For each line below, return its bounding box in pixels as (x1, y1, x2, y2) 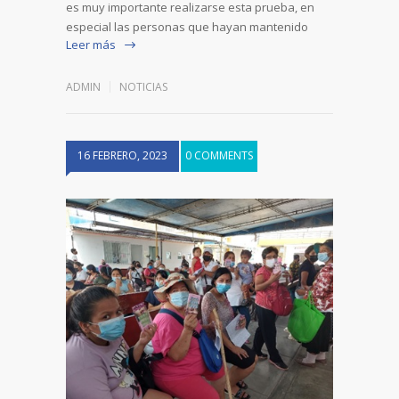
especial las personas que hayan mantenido (66, 19, 308, 36)
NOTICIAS (119, 79, 167, 95)
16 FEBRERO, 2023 (77, 148, 167, 164)
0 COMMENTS (185, 148, 253, 164)
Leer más (66, 37, 116, 53)
